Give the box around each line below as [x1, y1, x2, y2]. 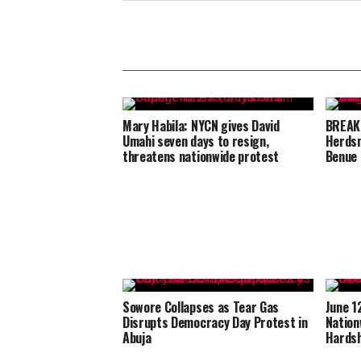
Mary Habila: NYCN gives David [122, 116, 280, 136]
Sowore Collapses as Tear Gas [122, 297, 280, 317]
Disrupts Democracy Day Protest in [122, 313, 308, 333]
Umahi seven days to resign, [122, 131, 269, 151]
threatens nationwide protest [122, 147, 280, 167]
